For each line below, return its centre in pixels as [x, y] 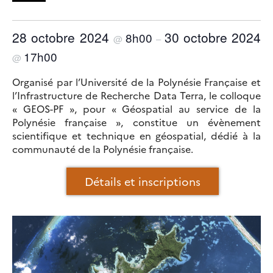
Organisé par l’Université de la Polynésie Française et [136, 82]
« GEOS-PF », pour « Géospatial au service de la [136, 108]
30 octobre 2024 [212, 37]
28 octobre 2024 [63, 37]
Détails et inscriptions [143, 181]
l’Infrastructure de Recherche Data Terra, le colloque [136, 95]
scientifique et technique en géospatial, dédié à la [136, 135]
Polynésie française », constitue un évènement [136, 122]
